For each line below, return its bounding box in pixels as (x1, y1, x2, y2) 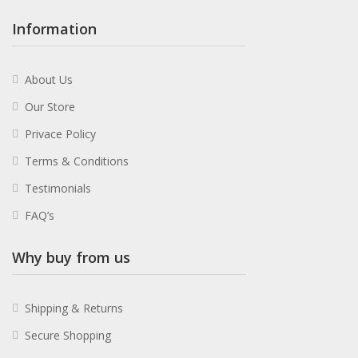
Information (12, 19, 97, 38)
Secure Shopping (25, 328, 111, 343)
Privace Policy (25, 126, 96, 141)
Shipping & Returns (25, 300, 123, 316)
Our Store (25, 99, 75, 114)
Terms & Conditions (25, 153, 129, 169)
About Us (25, 72, 73, 87)
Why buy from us (12, 248, 130, 267)
